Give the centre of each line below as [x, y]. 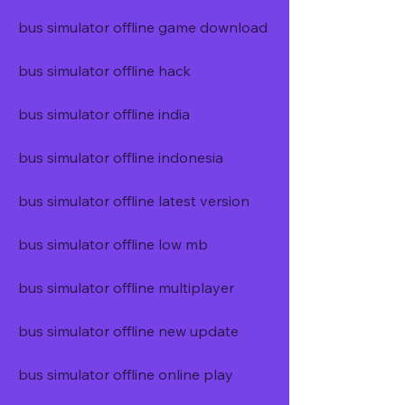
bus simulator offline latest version [134, 201]
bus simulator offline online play [126, 374]
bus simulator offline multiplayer [126, 287]
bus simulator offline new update [128, 331]
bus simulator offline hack [104, 71]
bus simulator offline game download [143, 27]
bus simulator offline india [104, 114]
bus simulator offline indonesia [121, 157]
